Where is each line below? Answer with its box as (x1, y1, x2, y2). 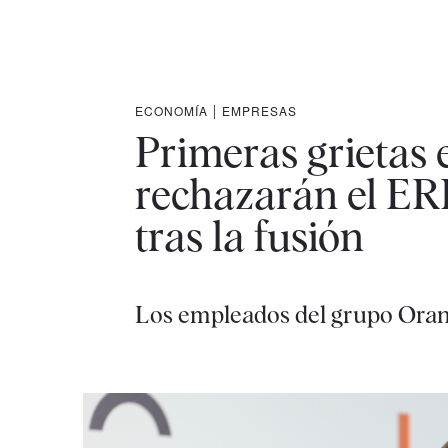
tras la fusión (134, 211, 364, 261)
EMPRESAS (221, 102, 297, 119)
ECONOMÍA (134, 102, 208, 119)
